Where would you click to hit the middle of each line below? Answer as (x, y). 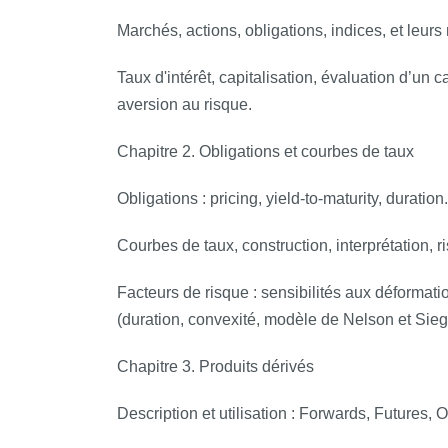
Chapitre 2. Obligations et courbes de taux (265, 151)
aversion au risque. (186, 104)
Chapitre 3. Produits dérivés (215, 366)
